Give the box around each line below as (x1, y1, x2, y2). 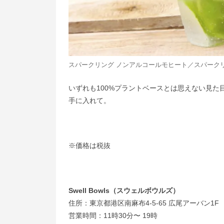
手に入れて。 (68, 96, 110, 105)
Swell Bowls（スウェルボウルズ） (68, 186, 179, 195)
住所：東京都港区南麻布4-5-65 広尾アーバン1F (68, 199, 219, 207)
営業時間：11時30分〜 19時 (68, 211, 157, 220)
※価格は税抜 (68, 141, 110, 150)
